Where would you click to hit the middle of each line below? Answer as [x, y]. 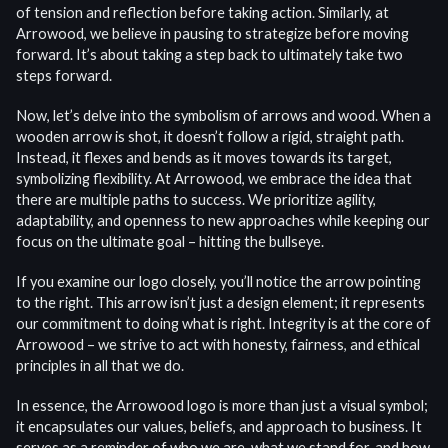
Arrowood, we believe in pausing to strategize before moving [212, 34]
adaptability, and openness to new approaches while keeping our [223, 221]
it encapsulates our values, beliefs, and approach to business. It [219, 427]
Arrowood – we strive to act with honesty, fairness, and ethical [218, 345]
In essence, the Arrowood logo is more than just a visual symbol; [222, 406]
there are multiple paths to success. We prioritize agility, [196, 200]
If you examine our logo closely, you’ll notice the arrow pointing [218, 282]
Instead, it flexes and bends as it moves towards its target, [204, 158]
